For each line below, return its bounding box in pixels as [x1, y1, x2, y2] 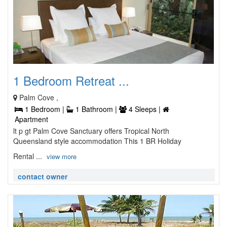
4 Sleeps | [127, 104, 163, 114]
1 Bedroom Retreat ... [13, 71, 129, 89]
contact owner [18, 171, 67, 181]
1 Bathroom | [73, 104, 119, 114]
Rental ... [13, 151, 44, 161]
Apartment [15, 114, 48, 124]
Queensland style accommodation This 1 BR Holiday [13, 136, 181, 146]
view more [47, 152, 77, 161]
